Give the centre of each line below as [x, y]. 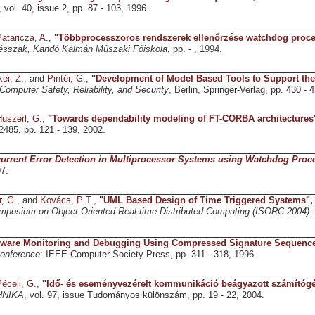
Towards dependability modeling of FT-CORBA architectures [182, 119]
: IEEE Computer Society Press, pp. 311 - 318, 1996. [148, 255]
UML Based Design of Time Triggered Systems [204, 200]
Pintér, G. [66, 78]
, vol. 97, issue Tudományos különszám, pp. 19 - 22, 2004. [144, 296]
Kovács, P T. [66, 200]
